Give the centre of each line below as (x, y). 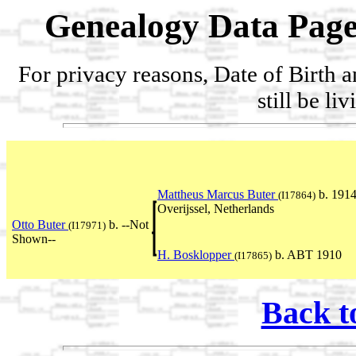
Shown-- (34, 238)
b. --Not (127, 224)
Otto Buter (40, 224)
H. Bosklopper (196, 254)
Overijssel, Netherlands (216, 208)
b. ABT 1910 (307, 254)
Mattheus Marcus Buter (218, 194)
